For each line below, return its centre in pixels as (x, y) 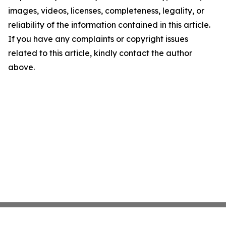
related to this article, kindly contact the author (100, 53)
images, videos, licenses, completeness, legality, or (106, 11)
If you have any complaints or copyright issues (98, 39)
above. (21, 67)
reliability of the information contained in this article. (109, 25)
